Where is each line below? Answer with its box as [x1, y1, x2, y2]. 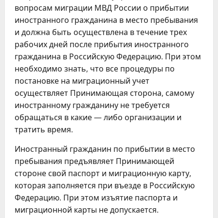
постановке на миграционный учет [15, 75, 149, 86]
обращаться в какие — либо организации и [15, 112, 182, 123]
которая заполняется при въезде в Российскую [15, 180, 195, 191]
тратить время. [15, 124, 73, 135]
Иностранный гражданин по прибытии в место [15, 144, 195, 154]
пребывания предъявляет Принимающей [15, 156, 174, 166]
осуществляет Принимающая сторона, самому [15, 88, 194, 98]
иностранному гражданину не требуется [15, 100, 170, 110]
